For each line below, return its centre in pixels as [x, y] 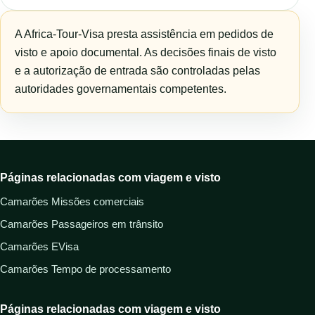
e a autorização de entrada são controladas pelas [137, 71]
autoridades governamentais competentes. [121, 89]
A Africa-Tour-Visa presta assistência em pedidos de [144, 34]
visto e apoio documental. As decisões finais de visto [146, 53]
